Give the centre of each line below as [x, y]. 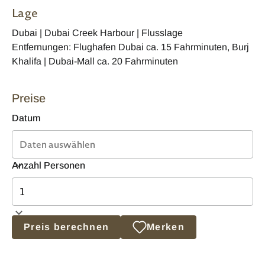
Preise [29, 98]
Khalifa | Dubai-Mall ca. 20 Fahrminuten [95, 62]
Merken [166, 227]
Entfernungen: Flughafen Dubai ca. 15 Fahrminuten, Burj [130, 47]
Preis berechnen [67, 227]
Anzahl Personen [49, 166]
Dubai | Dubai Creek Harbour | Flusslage [97, 33]
